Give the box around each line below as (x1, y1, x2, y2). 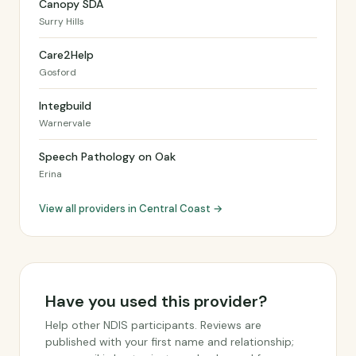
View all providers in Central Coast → (39, 202, 222, 215)
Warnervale (39, 117, 91, 130)
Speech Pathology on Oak (39, 149, 176, 164)
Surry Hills (39, 15, 84, 28)
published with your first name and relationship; (45, 335, 294, 349)
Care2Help (39, 48, 94, 62)
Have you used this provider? (45, 291, 267, 311)
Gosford (39, 66, 76, 79)
